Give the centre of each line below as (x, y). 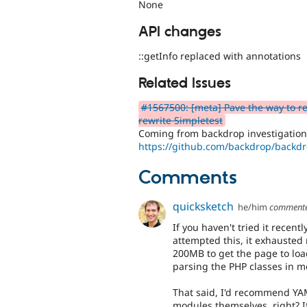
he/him (253, 207)
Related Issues (185, 84)
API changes (180, 33)
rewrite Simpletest (181, 121)
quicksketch (203, 207)
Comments (188, 179)
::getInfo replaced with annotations (220, 56)
